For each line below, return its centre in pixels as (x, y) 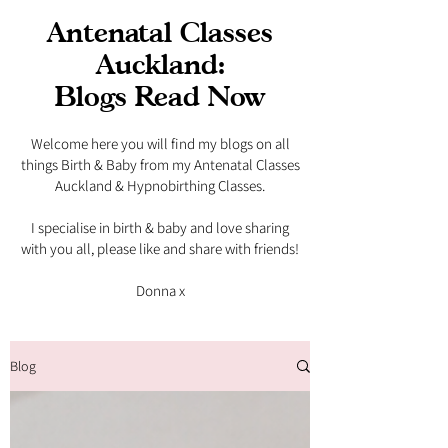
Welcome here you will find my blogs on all (160, 143)
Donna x (160, 290)
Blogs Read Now (160, 96)
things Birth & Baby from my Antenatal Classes (160, 164)
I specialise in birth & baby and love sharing (160, 227)
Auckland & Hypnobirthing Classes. (160, 185)
